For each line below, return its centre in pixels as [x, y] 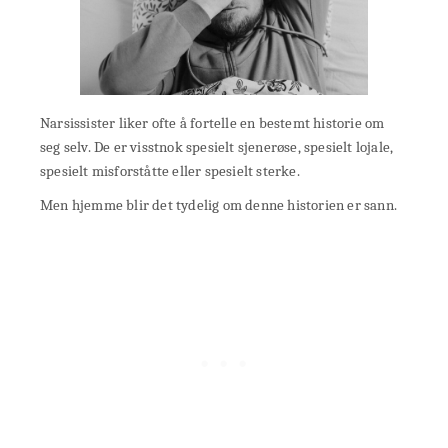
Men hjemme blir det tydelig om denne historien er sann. [218, 204]
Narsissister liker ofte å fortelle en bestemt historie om [212, 122]
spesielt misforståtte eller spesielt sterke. [170, 170]
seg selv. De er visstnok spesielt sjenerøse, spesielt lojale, [217, 146]
